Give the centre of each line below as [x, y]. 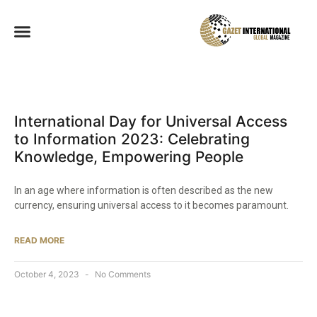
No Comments [122, 275]
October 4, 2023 [48, 275]
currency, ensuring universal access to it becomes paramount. [151, 206]
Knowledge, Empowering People [129, 157]
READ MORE [39, 241]
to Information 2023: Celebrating [132, 139]
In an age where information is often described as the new [144, 191]
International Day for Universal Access [151, 122]
